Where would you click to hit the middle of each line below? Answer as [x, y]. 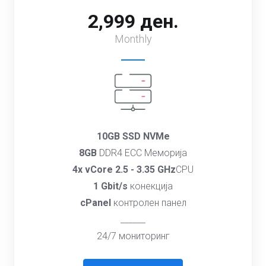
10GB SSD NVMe [133, 136]
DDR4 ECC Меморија [142, 153]
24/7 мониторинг [133, 236]
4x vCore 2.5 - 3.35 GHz [124, 170]
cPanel [95, 203]
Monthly [133, 39]
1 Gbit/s [110, 186]
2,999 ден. [133, 21]
